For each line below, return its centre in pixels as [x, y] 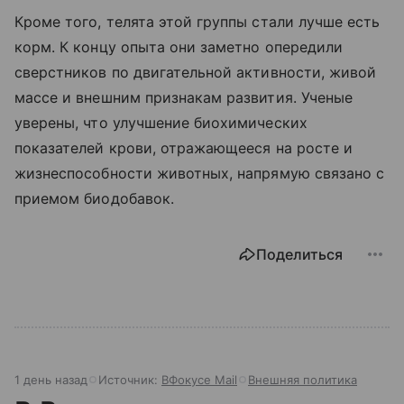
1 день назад [51, 379]
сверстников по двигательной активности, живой [196, 72]
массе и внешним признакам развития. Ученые [184, 97]
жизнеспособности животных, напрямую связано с [200, 173]
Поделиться [299, 254]
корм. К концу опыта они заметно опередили [179, 46]
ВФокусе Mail [199, 379]
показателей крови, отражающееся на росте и [184, 147]
